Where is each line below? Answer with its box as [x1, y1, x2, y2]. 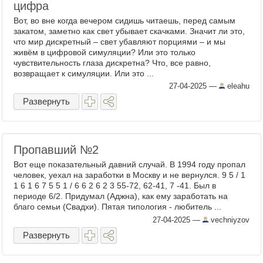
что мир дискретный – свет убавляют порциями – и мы [14, 37, 225, 46]
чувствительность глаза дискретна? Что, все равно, [14, 58, 211, 68]
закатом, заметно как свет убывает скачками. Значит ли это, [14, 26, 245, 36]
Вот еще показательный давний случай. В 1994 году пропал [14, 160, 245, 169]
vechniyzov [208, 215, 249, 224]
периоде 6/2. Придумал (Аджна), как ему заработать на [14, 191, 228, 201]
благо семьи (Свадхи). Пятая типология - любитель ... [14, 202, 221, 211]
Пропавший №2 [14, 143, 99, 156]
